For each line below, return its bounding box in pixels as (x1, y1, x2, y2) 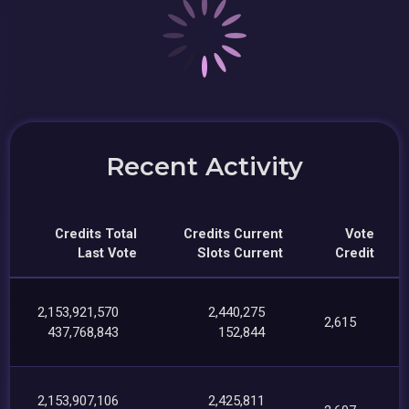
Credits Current (184, 226, 284, 243)
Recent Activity (106, 152, 303, 183)
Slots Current (197, 246, 284, 262)
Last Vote (78, 246, 138, 262)
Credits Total (55, 226, 138, 243)
